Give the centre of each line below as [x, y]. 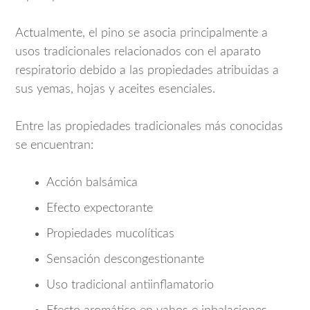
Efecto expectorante [100, 209]
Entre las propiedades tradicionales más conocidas [149, 127]
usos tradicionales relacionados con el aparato [138, 52]
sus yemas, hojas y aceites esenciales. [115, 90]
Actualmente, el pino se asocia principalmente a [142, 34]
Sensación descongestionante [125, 260]
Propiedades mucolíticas [110, 234]
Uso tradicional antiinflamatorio [130, 285]
